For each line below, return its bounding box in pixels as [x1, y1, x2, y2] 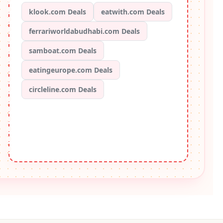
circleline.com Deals [28, 85, 97, 95]
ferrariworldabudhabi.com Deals [28, 26, 140, 36]
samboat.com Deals [28, 46, 97, 56]
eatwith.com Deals [101, 7, 165, 17]
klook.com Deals [28, 7, 86, 17]
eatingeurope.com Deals [28, 65, 112, 75]
